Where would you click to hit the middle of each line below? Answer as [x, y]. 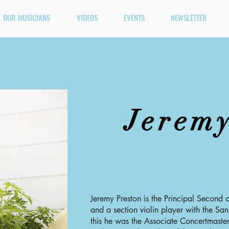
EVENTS [134, 17]
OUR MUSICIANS [27, 17]
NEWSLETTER [188, 17]
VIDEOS [87, 17]
